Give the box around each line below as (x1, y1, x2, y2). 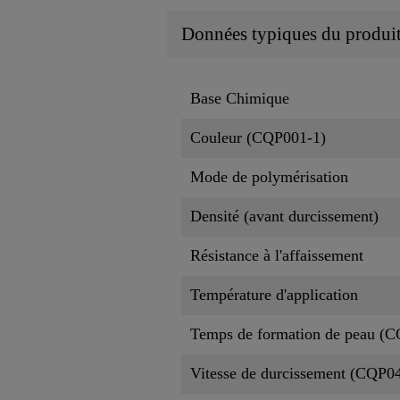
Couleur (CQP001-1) (190, 128, 326, 146)
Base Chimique (190, 88, 289, 107)
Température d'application (190, 285, 358, 304)
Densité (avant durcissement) (190, 206, 379, 225)
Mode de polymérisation (190, 167, 348, 186)
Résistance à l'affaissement (190, 246, 363, 264)
